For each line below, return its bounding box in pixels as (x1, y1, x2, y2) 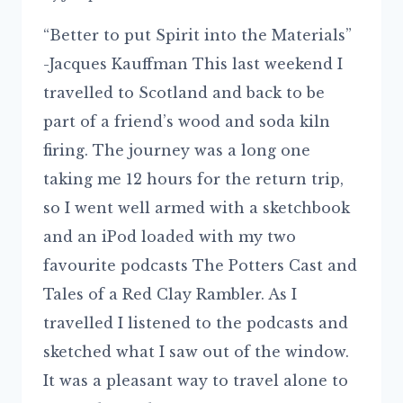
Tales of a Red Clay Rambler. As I (43, 284, 297, 303)
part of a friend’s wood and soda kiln (43, 112, 330, 130)
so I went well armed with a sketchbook (43, 198, 350, 217)
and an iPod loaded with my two (43, 227, 296, 246)
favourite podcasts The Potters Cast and (43, 255, 357, 274)
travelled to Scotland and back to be (43, 83, 325, 102)
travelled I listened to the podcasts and (43, 313, 348, 332)
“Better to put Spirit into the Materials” (43, 25, 352, 44)
